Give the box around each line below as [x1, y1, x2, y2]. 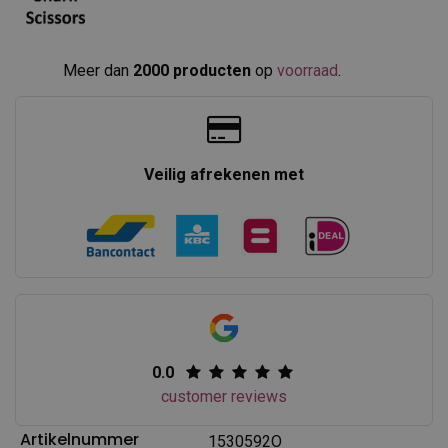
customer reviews [160, 386, 287, 406]
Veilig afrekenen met [143, 164, 304, 184]
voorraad [277, 60, 338, 80]
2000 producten [133, 60, 251, 80]
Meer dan [63, 60, 133, 80]
